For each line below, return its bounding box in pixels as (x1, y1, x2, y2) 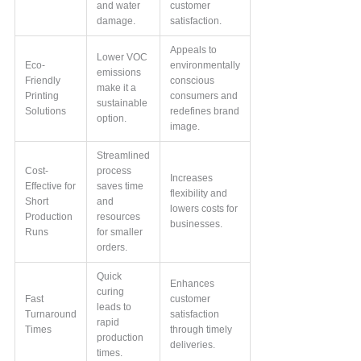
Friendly (25, 74, 61, 86)
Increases (170, 172, 214, 184)
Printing (25, 89, 60, 102)
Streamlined (97, 149, 151, 161)
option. (97, 112, 127, 124)
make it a (97, 81, 137, 93)
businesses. (170, 218, 223, 230)
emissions (97, 66, 142, 78)
